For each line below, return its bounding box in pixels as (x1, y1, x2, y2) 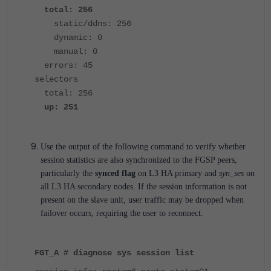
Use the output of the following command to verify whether (41, 142, 246, 152)
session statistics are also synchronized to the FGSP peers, (41, 155, 237, 165)
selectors (34, 74, 78, 85)
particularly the (41, 169, 95, 178)
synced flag (95, 169, 135, 178)
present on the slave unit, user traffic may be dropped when (41, 195, 244, 205)
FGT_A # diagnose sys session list (34, 248, 194, 258)
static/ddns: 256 (34, 19, 131, 29)
